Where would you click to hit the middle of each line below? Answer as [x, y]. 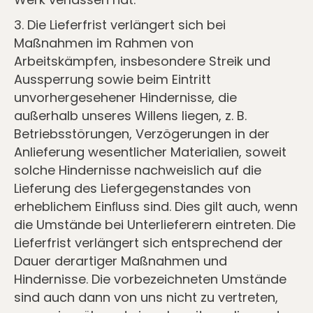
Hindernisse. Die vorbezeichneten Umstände [150, 279]
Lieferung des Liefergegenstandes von [132, 188]
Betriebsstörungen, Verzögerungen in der [142, 134]
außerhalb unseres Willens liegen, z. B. [130, 116]
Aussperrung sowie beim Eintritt [112, 79]
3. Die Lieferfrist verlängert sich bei [120, 25]
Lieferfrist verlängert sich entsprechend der [148, 243]
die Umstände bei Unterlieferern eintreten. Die [155, 225]
